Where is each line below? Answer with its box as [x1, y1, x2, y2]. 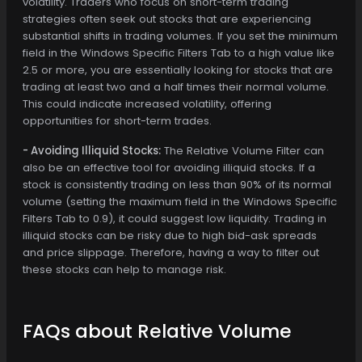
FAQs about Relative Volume [23, 318, 292, 344]
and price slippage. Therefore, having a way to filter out [23, 244, 319, 260]
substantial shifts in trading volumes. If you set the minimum [23, 27, 338, 44]
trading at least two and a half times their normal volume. [23, 78, 329, 95]
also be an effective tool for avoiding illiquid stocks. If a [23, 159, 315, 175]
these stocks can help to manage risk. [23, 261, 226, 277]
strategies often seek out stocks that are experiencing [23, 11, 311, 27]
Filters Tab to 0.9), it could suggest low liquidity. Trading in [23, 210, 326, 226]
